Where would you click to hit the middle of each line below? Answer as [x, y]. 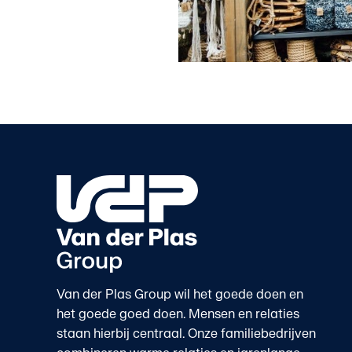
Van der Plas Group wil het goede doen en [180, 294]
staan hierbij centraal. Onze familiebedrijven [186, 334]
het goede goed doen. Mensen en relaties [178, 314]
